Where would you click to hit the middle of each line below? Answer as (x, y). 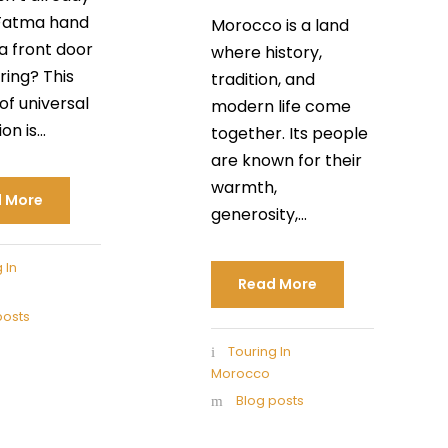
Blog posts (269, 400)
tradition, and (262, 79)
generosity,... (258, 214)
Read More (277, 283)
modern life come (280, 106)
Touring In (259, 351)
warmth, (243, 187)
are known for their (286, 160)
